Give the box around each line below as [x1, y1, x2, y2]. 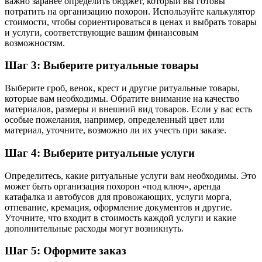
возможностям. [5, 37, 65, 48]
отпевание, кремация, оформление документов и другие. [5, 202, 232, 212]
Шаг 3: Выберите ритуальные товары [5, 59, 199, 72]
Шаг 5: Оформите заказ [5, 244, 126, 257]
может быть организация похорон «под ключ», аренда [5, 181, 220, 191]
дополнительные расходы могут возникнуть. [5, 223, 184, 233]
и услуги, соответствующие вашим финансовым [5, 27, 198, 37]
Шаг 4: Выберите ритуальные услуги [5, 146, 195, 159]
